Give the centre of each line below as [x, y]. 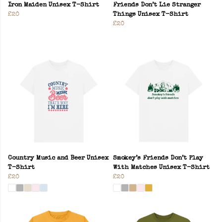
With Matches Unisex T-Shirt [161, 167]
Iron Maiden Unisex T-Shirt [54, 5]
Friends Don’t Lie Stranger [157, 5]
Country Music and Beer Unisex [58, 158]
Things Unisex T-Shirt [151, 14]
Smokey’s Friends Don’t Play [158, 158]
